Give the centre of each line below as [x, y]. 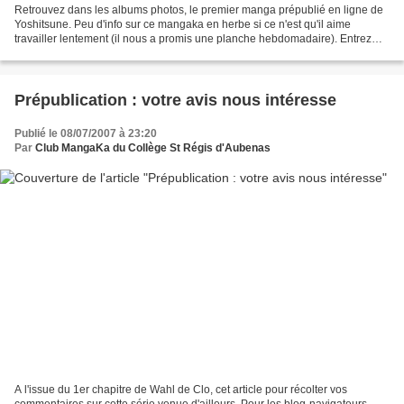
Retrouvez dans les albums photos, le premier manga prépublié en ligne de [199, 10]
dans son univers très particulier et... [102, 54]
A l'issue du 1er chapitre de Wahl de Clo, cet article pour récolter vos [181, 389]
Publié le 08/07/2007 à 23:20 [86, 134]
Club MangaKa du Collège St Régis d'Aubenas [153, 148]
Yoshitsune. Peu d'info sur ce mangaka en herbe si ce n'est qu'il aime [183, 25]
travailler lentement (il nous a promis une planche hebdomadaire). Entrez [193, 39]
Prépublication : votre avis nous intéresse [175, 101]
